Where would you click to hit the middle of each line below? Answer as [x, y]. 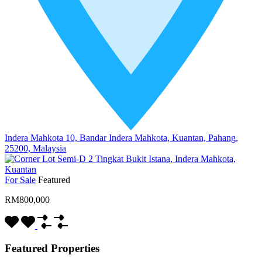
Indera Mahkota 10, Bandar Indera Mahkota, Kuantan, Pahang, [121, 137]
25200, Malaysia [35, 148]
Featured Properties [52, 248]
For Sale [20, 180]
